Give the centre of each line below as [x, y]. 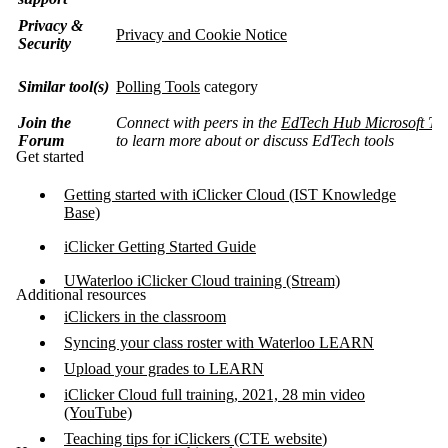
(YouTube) [98, 412]
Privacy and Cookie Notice [201, 34]
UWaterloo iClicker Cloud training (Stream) [202, 280]
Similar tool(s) [63, 86]
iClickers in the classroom [145, 316]
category [229, 86]
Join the [44, 122]
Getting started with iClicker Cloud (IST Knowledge [230, 194]
